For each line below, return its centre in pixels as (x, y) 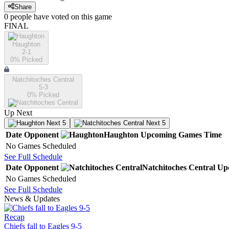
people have (30, 17)
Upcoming (158, 135)
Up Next (18, 113)
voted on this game (81, 17)
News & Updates (32, 199)
